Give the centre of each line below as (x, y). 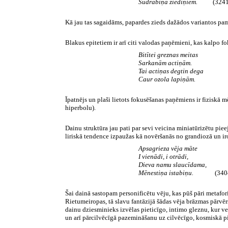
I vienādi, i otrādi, (163, 157)
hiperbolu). (80, 108)
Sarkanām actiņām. (165, 63)
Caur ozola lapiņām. (167, 79)
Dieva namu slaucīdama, (173, 165)
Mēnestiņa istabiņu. (167, 173)
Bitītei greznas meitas (168, 55)
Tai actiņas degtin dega (171, 71)
